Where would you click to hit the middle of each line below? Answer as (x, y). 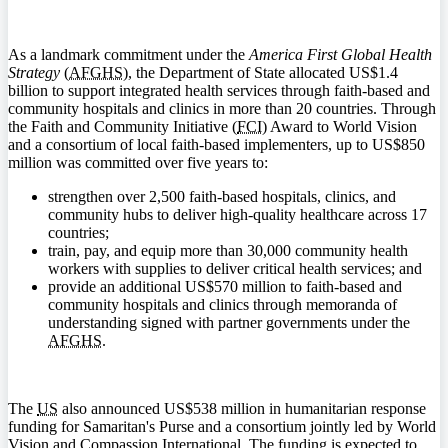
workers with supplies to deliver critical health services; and (235, 268)
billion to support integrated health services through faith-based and (219, 90)
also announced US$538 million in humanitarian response (242, 408)
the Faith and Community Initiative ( (122, 126)
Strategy (34, 72)
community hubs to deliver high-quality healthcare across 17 (237, 214)
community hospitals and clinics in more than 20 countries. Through (222, 108)
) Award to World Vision (339, 126)
